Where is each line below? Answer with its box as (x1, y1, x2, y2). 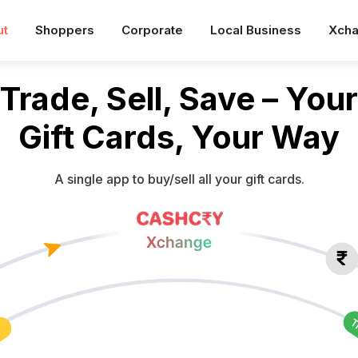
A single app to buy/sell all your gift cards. (54, 171, 304, 187)
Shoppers (35, 22, 94, 38)
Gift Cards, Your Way (18, 117, 340, 157)
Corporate (121, 22, 183, 38)
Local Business (210, 22, 301, 38)
